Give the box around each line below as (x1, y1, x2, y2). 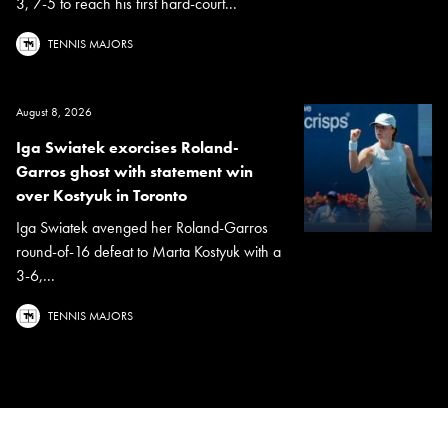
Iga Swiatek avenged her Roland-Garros (16, 216, 268, 238)
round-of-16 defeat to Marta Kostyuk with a (16, 240, 281, 262)
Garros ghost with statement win (16, 160, 253, 182)
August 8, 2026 (16, 103, 92, 120)
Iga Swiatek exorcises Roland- (16, 136, 239, 158)
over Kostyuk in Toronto (16, 184, 187, 206)
